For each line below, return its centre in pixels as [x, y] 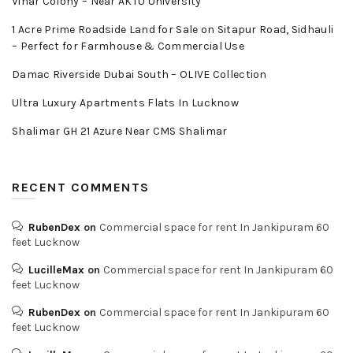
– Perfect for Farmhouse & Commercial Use [128, 46]
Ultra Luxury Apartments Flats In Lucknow [125, 103]
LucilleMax [56, 270]
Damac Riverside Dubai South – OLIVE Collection [139, 75]
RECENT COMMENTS [81, 188]
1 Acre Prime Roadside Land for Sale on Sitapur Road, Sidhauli [173, 30]
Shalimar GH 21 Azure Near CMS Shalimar [120, 132]
